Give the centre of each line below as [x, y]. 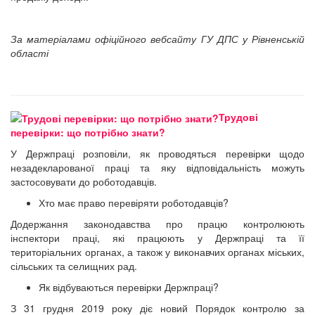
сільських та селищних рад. [74, 265]
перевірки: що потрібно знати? [88, 132]
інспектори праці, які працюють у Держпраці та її [157, 237]
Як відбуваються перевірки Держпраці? [129, 287]
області [30, 52]
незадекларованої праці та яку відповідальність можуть [157, 167]
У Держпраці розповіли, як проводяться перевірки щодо [157, 153]
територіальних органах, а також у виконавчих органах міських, [157, 251]
